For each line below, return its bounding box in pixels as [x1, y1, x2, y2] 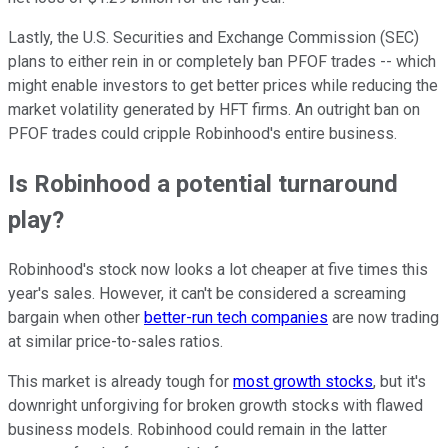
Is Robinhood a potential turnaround [8, 170, 398, 199]
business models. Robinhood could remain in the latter [8, 420, 387, 440]
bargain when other [8, 308, 144, 328]
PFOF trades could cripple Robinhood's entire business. [8, 124, 397, 144]
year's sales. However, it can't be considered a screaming [8, 284, 406, 304]
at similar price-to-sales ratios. [8, 332, 223, 352]
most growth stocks [233, 372, 373, 392]
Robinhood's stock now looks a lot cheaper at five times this [8, 260, 428, 280]
